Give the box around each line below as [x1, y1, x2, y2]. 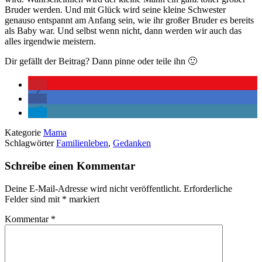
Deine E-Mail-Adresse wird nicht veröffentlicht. [5, 183, 181, 194]
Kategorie [5, 127, 43, 138]
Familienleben [56, 138, 108, 149]
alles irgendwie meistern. [5, 36, 96, 47]
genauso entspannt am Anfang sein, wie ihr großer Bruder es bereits [5, 15, 254, 26]
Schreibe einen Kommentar [5, 159, 135, 172]
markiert [67, 194, 99, 204]
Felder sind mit [5, 194, 62, 204]
